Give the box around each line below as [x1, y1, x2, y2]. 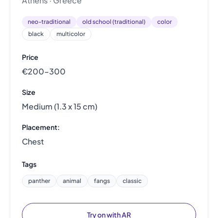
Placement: [22, 123, 60, 131]
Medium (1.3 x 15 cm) [22, 101, 97, 111]
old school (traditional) [82, 18, 145, 25]
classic [123, 177, 142, 184]
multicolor [56, 30, 85, 37]
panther [28, 177, 50, 184]
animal [63, 177, 81, 184]
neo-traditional [28, 18, 71, 25]
